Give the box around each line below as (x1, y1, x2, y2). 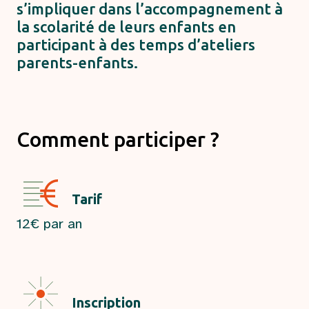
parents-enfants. (17, 53, 138, 71)
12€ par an (17, 215, 82, 232)
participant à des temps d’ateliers (17, 35, 255, 53)
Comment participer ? (17, 127, 219, 151)
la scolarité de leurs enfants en (17, 17, 236, 35)
